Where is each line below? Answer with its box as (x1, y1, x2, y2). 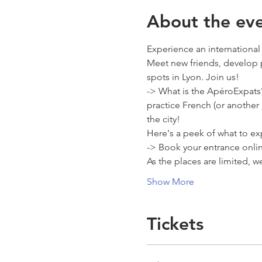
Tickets (146, 213, 204, 235)
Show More (146, 176, 194, 187)
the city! (146, 113, 182, 125)
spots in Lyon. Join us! (146, 71, 242, 82)
